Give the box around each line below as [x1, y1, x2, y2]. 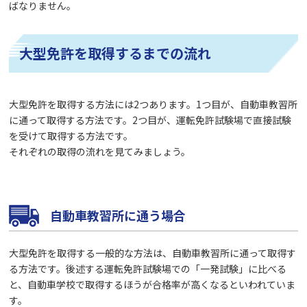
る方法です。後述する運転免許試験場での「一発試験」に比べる [9, 261, 287, 275]
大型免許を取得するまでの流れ [19, 42, 212, 63]
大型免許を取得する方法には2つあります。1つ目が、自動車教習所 [9, 97, 298, 111]
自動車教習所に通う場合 [50, 206, 186, 224]
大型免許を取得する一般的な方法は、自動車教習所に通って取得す [9, 245, 297, 260]
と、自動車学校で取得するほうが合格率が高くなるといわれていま [9, 277, 296, 291]
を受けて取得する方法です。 [9, 128, 134, 143]
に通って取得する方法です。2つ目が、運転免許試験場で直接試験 [9, 112, 292, 127]
